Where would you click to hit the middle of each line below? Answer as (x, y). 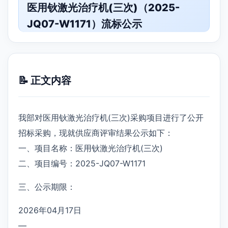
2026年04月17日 (50, 210)
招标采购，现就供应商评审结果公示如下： (96, 133)
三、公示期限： (47, 187)
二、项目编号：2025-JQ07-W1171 (82, 163)
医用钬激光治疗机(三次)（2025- (103, 8)
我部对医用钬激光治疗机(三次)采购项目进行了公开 (111, 117)
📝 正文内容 (45, 80)
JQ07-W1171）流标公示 (84, 24)
